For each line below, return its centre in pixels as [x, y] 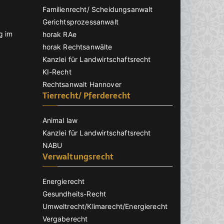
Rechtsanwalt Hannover [82, 84]
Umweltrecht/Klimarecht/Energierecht [105, 206]
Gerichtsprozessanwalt [80, 22]
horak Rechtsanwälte [77, 47]
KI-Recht [57, 72]
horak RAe [59, 34]
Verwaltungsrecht [78, 157]
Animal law [60, 120]
